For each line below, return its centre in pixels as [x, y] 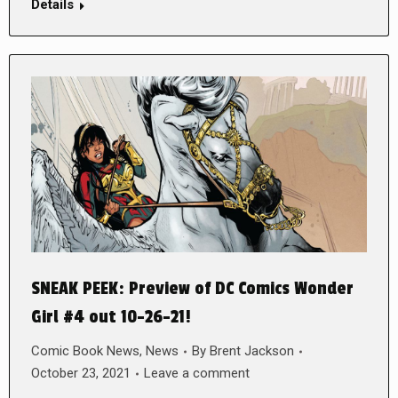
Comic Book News [85, 351]
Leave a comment [197, 374]
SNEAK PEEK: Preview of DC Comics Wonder [192, 289]
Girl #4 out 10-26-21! [111, 318]
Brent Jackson [252, 351]
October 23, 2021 [81, 374]
